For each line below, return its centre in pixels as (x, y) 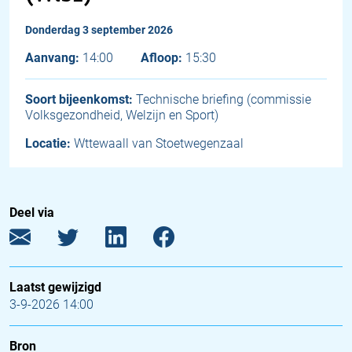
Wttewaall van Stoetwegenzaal (159, 143)
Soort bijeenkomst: (79, 99)
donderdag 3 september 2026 (103, 30)
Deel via (32, 213)
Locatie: (48, 143)
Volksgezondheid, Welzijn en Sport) (122, 115)
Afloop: (161, 58)
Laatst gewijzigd (55, 287)
